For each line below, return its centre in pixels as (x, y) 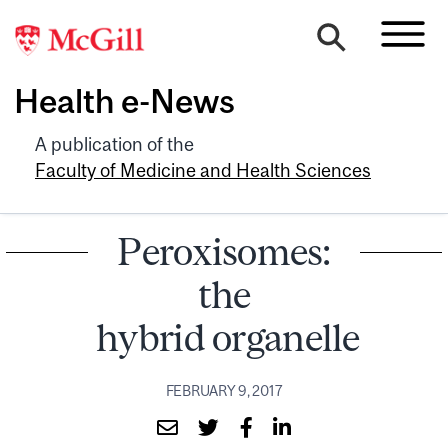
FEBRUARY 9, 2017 (224, 390)
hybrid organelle (228, 337)
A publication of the (114, 144)
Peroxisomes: (224, 251)
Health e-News (124, 101)
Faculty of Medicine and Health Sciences (203, 170)
